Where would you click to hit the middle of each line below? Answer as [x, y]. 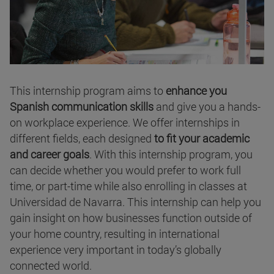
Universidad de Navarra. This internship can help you [135, 202]
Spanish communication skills [83, 106]
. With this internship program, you [171, 154]
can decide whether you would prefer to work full [125, 170]
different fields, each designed [82, 138]
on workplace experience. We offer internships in [125, 122]
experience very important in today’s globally [116, 249]
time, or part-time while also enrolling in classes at [128, 186]
